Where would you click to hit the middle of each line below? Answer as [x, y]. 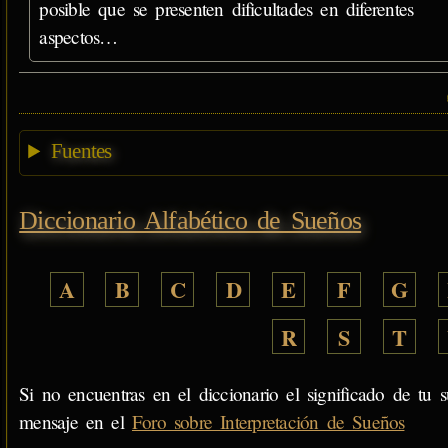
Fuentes [81, 151]
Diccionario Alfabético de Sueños [190, 220]
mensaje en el [75, 421]
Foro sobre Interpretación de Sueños [268, 421]
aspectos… [78, 37]
